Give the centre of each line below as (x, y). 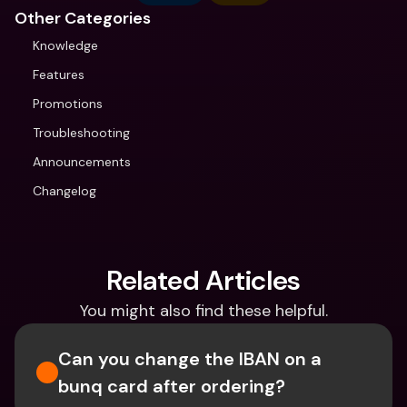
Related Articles (203, 280)
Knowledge (65, 45)
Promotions (68, 104)
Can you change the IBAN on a (190, 359)
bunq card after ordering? (172, 386)
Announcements (82, 162)
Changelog (65, 191)
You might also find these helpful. (203, 311)
